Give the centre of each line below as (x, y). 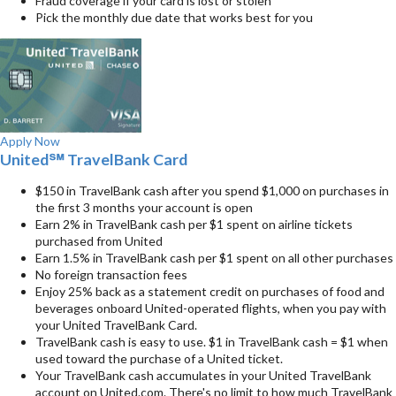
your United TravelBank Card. (116, 325)
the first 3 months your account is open (144, 208)
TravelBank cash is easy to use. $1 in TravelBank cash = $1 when (212, 342)
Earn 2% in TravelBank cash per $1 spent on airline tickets (194, 225)
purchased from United (99, 241)
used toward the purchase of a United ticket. (159, 359)
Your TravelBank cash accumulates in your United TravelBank (203, 376)
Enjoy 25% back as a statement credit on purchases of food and (210, 292)
